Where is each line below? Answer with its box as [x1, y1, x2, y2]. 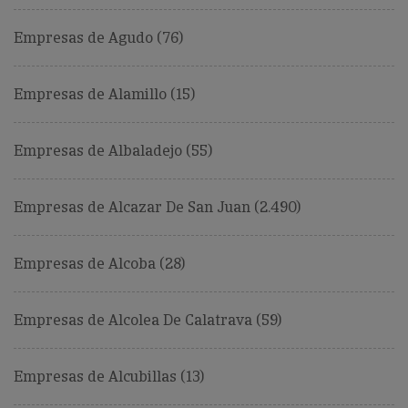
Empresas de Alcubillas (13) [14, 367, 204, 387]
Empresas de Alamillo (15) [14, 85, 195, 105]
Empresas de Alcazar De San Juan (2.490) [14, 198, 301, 218]
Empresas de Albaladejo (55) [14, 141, 212, 161]
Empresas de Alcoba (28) [14, 254, 185, 274]
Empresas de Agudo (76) [14, 28, 183, 48]
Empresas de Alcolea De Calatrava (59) [14, 311, 281, 331]
